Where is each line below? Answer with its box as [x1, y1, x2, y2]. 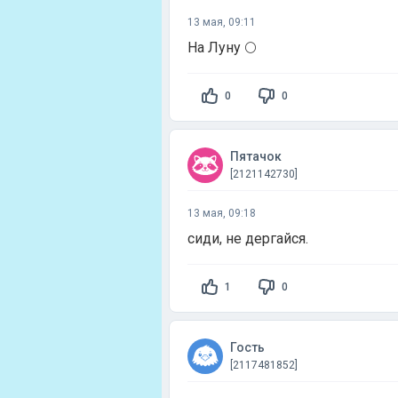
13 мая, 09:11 [187, 16, 256, 28]
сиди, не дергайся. [187, 230, 308, 247]
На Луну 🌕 [187, 39, 257, 56]
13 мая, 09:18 [187, 207, 256, 219]
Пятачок [230, 149, 282, 163]
